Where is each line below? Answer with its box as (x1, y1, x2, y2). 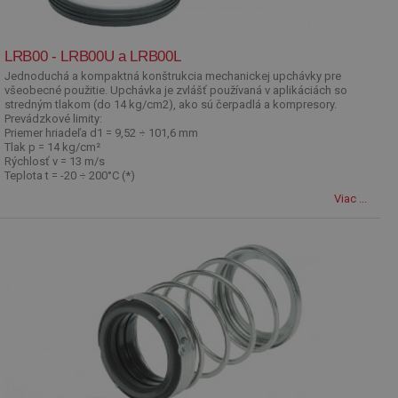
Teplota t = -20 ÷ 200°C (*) (4, 169, 135, 182)
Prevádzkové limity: (4, 112, 102, 125)
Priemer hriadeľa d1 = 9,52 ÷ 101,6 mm (4, 126, 198, 139)
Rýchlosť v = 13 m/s (4, 155, 105, 168)
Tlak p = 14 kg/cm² (4, 140, 100, 154)
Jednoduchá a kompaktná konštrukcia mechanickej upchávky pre (4, 69, 341, 83)
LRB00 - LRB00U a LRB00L (4, 48, 181, 65)
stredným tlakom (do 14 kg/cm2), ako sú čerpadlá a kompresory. (4, 98, 337, 111)
